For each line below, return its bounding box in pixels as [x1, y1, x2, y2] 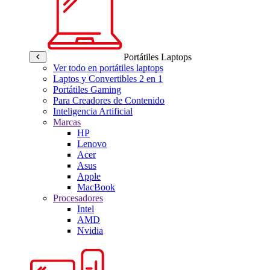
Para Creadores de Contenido [53, 95, 165, 105]
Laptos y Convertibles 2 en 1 [53, 74, 163, 84]
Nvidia [77, 225, 103, 236]
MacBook [77, 182, 115, 192]
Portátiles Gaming [53, 84, 121, 95]
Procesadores [53, 193, 103, 203]
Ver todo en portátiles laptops [53, 63, 163, 73]
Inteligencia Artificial [53, 106, 133, 116]
